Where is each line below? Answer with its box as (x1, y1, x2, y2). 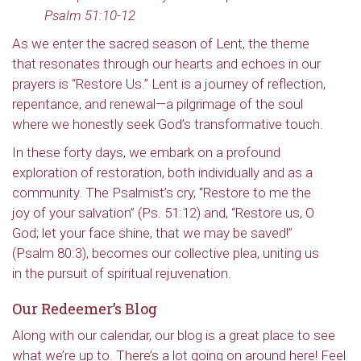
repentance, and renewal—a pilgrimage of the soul (12, 96, 303, 112)
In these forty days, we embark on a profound (12, 144, 280, 160)
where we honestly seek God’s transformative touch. (12, 116, 323, 132)
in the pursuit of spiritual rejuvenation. (12, 265, 231, 281)
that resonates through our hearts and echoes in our (12, 56, 321, 72)
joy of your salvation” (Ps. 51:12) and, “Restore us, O (12, 205, 314, 221)
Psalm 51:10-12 (44, 7, 135, 23)
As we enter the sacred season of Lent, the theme (12, 35, 309, 52)
